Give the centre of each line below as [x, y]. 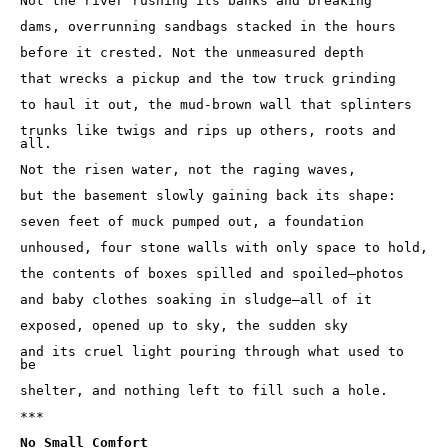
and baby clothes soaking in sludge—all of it [200, 299]
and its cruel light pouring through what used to [212, 351]
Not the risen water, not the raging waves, [192, 169]
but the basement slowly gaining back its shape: [208, 195]
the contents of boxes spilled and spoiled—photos [212, 273]
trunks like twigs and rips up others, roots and [208, 130]
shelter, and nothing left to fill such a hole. [204, 390]
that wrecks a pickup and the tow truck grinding [212, 78]
